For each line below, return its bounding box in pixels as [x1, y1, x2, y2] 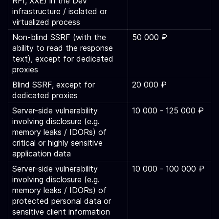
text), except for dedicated [12, 54, 113, 64]
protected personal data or [12, 196, 111, 206]
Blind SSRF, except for [12, 80, 95, 89]
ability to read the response [12, 43, 113, 53]
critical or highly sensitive [12, 138, 103, 148]
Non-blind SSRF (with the [12, 32, 106, 42]
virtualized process [12, 17, 80, 27]
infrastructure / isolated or [12, 6, 107, 16]
